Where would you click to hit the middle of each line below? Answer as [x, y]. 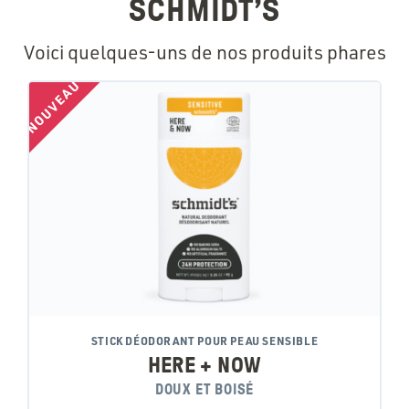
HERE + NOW [204, 366]
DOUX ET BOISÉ [204, 390]
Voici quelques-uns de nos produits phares [204, 52]
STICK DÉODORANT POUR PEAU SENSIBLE [204, 341]
